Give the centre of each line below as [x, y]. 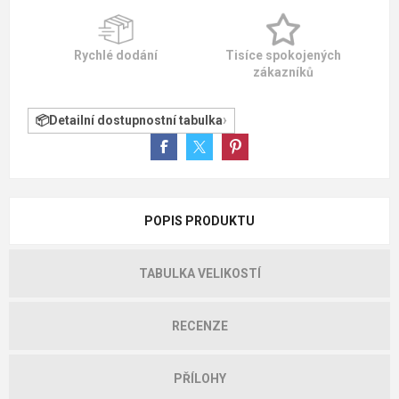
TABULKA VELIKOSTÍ [199, 273]
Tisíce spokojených [283, 55]
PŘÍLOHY [199, 378]
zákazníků [283, 72]
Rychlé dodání [116, 55]
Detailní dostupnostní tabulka [136, 121]
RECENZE [199, 326]
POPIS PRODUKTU [199, 220]
